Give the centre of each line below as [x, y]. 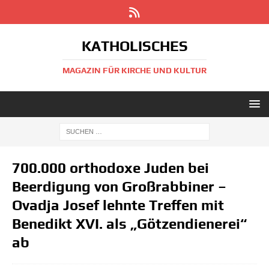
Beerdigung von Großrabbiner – [119, 186]
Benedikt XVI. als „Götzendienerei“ [129, 224]
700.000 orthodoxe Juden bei [110, 168]
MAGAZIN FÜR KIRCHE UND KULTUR [134, 70]
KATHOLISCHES [134, 46]
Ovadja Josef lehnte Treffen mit [118, 205]
